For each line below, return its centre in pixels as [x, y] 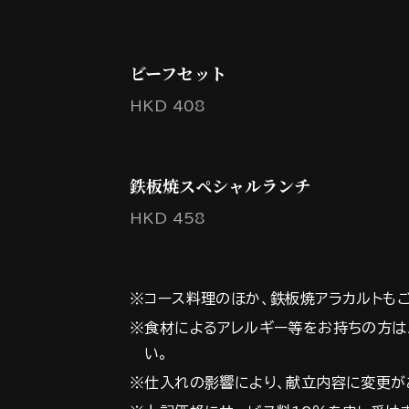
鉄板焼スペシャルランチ [220, 185]
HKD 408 [168, 105]
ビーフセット [178, 73]
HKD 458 [168, 218]
